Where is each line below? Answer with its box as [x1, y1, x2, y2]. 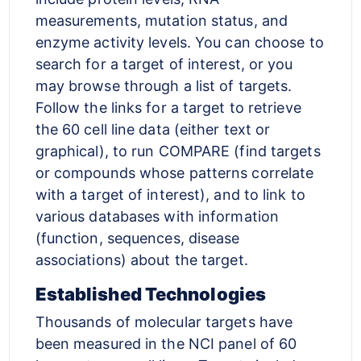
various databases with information [35, 207, 280, 225]
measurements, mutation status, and [35, 11, 288, 29]
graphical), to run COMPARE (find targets [35, 142, 321, 160]
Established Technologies [35, 283, 267, 305]
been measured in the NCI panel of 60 [35, 334, 297, 352]
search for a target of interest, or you [35, 55, 293, 73]
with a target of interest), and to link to [35, 185, 305, 203]
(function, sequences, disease [35, 229, 240, 247]
